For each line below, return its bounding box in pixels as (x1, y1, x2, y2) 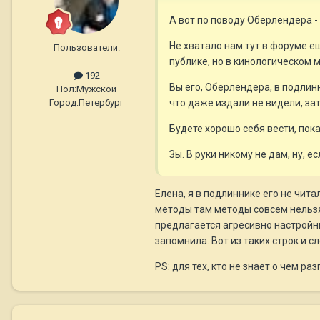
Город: (49, 97, 79, 109)
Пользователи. (53, 42, 120, 54)
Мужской (76, 84, 116, 95)
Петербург (79, 97, 124, 109)
